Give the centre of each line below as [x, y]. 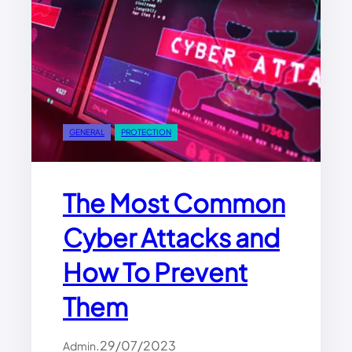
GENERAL [87, 132]
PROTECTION [146, 132]
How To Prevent [155, 272]
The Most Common [174, 203]
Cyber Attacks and [171, 238]
